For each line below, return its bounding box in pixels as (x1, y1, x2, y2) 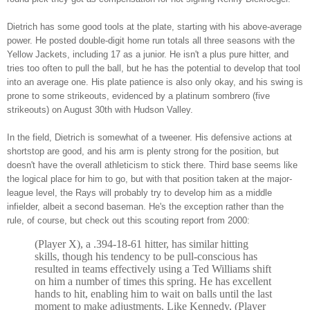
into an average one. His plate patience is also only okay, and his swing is (7, 77, 303, 88)
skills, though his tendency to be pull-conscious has (35, 250, 257, 263)
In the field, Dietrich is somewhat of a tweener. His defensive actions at (7, 132, 292, 143)
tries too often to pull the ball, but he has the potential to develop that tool (7, 63, 300, 74)
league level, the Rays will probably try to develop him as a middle (7, 188, 272, 199)
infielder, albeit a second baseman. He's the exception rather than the (7, 201, 284, 212)
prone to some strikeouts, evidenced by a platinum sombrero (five (7, 91, 270, 102)
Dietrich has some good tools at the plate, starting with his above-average (7, 21, 302, 33)
